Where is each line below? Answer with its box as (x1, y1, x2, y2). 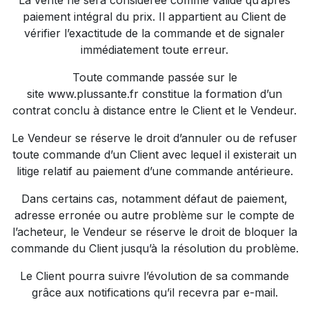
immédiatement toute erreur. (81, 43, 228, 57)
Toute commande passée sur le (72, 70, 237, 84)
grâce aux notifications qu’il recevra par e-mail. (31, 286, 278, 299)
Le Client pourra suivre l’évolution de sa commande (20, 269, 289, 283)
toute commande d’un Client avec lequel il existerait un (12, 148, 297, 161)
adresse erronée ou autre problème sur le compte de (14, 208, 295, 222)
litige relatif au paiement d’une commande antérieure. (16, 164, 293, 178)
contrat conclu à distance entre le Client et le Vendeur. (12, 103, 297, 117)
